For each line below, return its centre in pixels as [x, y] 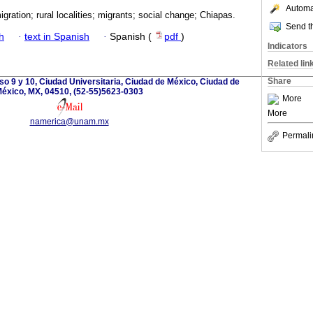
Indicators [287, 46]
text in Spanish [57, 36]
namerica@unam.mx [69, 121]
